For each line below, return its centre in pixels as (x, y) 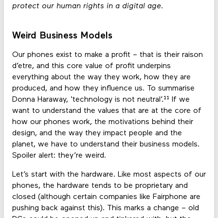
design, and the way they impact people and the (97, 133)
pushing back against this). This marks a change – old (105, 208)
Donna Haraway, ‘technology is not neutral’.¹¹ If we (101, 100)
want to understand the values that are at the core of (107, 111)
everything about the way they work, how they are (101, 77)
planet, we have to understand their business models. (106, 144)
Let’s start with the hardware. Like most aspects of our (109, 174)
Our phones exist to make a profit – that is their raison (107, 55)
